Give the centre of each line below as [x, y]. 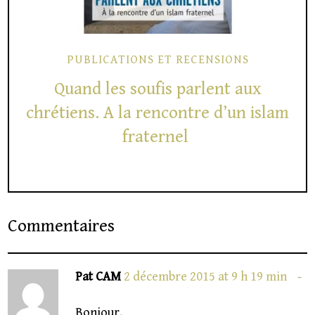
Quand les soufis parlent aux [157, 89]
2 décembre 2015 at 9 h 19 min [205, 277]
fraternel [157, 136]
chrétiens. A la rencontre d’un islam [157, 112]
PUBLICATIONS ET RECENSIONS [157, 60]
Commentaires [62, 226]
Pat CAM [98, 277]
